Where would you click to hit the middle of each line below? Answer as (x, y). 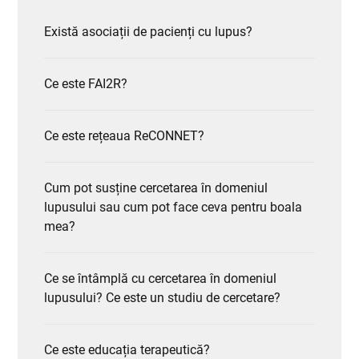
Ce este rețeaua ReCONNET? (124, 135)
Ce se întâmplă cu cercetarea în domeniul (160, 278)
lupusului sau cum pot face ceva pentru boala (173, 207)
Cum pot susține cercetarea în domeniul (155, 188)
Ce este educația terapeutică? (127, 349)
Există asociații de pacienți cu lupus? (148, 31)
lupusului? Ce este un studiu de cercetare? (162, 297)
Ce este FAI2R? (85, 83)
